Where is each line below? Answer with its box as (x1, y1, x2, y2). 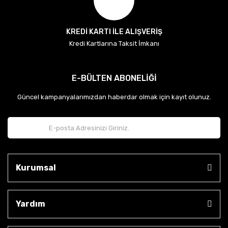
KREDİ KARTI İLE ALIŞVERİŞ (66, 27, 162, 36)
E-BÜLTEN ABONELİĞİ (71, 73, 157, 83)
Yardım (16, 199, 45, 209)
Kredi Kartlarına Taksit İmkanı (69, 40, 159, 47)
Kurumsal (16, 163, 56, 173)
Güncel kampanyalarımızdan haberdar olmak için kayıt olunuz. (17, 93, 211, 101)
